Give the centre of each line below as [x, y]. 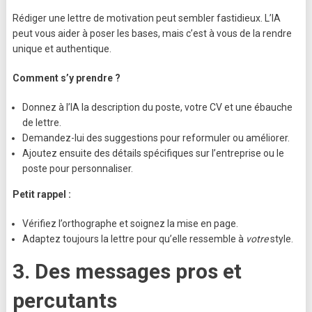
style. [280, 239]
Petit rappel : [41, 195]
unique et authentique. [62, 49]
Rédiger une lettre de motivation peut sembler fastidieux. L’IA [146, 18]
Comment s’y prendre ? [66, 78]
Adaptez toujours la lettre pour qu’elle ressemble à [134, 239]
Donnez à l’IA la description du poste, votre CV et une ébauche [157, 108]
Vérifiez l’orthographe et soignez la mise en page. [130, 224]
